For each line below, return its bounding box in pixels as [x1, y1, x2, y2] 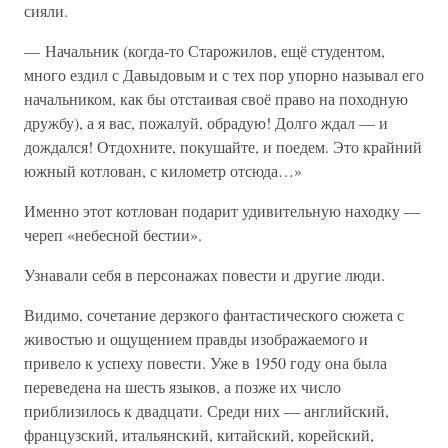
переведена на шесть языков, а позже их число [24, 376, 341, 397]
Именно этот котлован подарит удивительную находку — [24, 200, 420, 221]
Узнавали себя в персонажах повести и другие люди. [24, 264, 385, 285]
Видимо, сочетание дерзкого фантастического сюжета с [24, 304, 404, 325]
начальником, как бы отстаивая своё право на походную [24, 88, 408, 109]
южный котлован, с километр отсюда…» [24, 160, 302, 181]
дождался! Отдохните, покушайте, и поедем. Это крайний [24, 136, 422, 157]
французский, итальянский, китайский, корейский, [24, 424, 374, 445]
